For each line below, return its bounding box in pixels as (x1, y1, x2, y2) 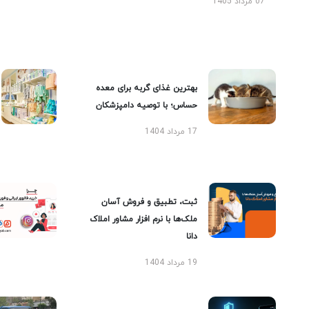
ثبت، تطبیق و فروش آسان (101, 196, 197, 208)
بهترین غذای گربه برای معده (96, 82, 197, 94)
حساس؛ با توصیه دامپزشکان (96, 99, 197, 111)
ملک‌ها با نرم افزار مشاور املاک (90, 213, 197, 225)
